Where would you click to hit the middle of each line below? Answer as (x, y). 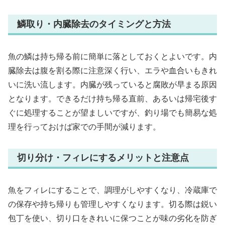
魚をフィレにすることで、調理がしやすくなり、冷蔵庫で (113, 190)
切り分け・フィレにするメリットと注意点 (103, 157)
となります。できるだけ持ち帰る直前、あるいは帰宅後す (113, 98)
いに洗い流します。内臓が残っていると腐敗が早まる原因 (113, 84)
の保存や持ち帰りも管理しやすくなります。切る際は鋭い (113, 204)
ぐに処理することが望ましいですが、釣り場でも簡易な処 (113, 113)
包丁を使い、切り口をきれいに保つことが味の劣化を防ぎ (113, 218)
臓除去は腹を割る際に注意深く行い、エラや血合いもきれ (113, 70)
